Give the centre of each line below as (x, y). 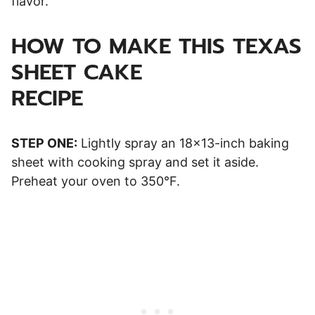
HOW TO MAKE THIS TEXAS (156, 46)
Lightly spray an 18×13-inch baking (183, 143)
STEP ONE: (44, 143)
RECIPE (121, 98)
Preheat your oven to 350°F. (96, 181)
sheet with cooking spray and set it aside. (135, 162)
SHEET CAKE (77, 72)
